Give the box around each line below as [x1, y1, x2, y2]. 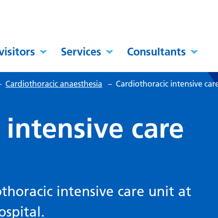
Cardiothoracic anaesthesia [5, 79, 103, 89]
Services [61, 45, 102, 59]
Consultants [127, 45, 186, 59]
